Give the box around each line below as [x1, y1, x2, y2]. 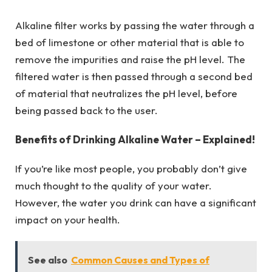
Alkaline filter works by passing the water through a [15, 18, 254, 32]
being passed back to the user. [15, 103, 158, 117]
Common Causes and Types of [71, 253, 209, 266]
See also [28, 253, 67, 266]
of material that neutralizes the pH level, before [15, 86, 237, 100]
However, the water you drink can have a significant [15, 196, 256, 209]
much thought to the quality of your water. [15, 179, 212, 192]
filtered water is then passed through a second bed [15, 69, 253, 83]
